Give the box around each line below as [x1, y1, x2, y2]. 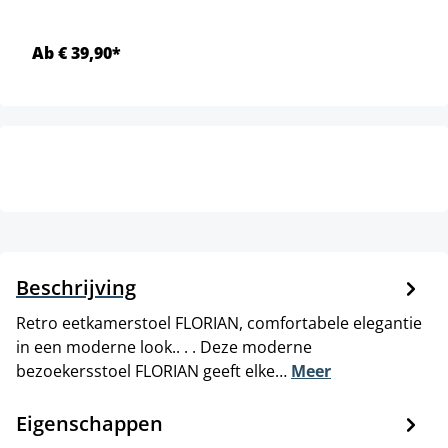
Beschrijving [16, 273, 136, 301]
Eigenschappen [16, 409, 163, 437]
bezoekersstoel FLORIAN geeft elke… [16, 359, 291, 382]
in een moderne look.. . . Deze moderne [16, 335, 312, 358]
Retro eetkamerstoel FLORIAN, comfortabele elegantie [16, 311, 422, 334]
